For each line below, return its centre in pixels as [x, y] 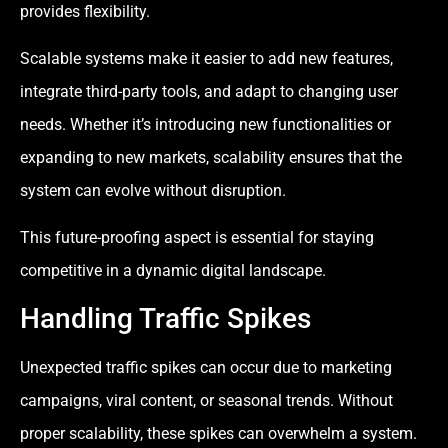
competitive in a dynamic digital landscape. [173, 271]
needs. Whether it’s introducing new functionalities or [205, 125]
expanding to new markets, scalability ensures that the [211, 158]
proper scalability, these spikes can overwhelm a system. [218, 433]
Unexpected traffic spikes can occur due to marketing [206, 367]
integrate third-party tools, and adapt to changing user [209, 92]
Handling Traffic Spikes [165, 318]
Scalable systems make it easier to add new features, [206, 59]
